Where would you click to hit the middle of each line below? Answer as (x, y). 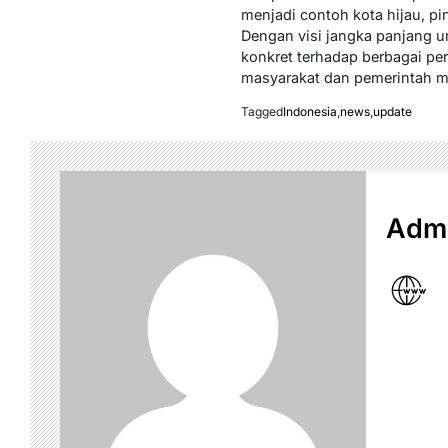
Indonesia (309, 111)
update (392, 111)
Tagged (261, 111)
